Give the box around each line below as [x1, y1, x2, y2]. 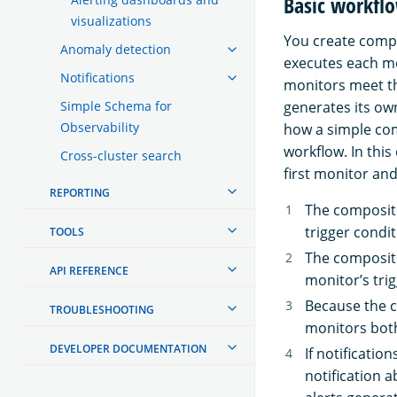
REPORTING [50, 184, 110, 200]
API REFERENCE [50, 262, 128, 278]
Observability [60, 118, 139, 136]
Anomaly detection [60, 40, 171, 58]
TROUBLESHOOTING [50, 301, 154, 317]
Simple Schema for [60, 97, 172, 114]
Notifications [60, 68, 135, 86]
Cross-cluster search [60, 146, 182, 164]
